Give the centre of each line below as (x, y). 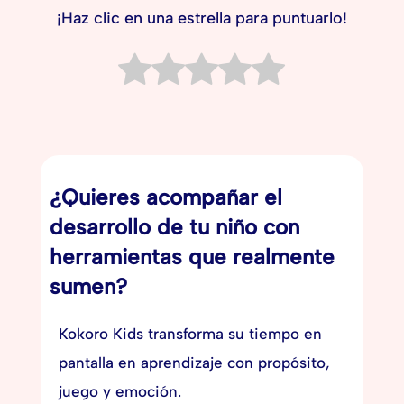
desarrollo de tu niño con (174, 227)
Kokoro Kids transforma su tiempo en (190, 334)
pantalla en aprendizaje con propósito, (194, 363)
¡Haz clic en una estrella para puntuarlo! (202, 18)
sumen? (88, 287)
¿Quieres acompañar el (165, 197)
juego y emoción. (119, 392)
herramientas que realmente (192, 257)
